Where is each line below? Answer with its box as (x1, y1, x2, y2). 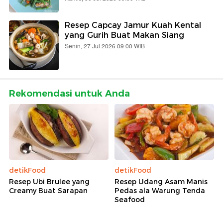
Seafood (114, 195, 145, 205)
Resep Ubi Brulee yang (9, 177, 90, 187)
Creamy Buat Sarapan (9, 186, 88, 196)
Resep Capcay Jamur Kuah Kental (65, 20, 201, 30)
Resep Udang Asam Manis (114, 177, 208, 187)
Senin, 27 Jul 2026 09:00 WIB (65, 41, 145, 51)
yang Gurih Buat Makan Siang (65, 30, 184, 40)
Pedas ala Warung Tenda (114, 186, 205, 196)
